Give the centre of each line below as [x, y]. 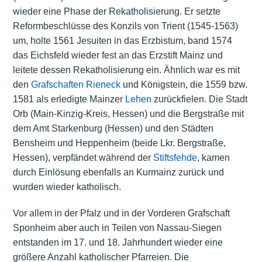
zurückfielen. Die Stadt [199, 99]
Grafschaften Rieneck [75, 84]
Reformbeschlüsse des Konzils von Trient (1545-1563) [125, 26]
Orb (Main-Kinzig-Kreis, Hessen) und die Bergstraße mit [128, 113]
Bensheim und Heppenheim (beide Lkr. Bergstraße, [119, 143]
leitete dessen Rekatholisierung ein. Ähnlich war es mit [126, 70]
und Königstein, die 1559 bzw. [184, 84]
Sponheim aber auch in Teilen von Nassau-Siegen [117, 227]
